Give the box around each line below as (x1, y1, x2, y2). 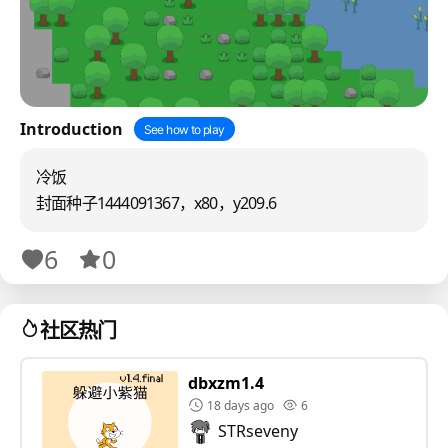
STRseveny (217, 420, 298, 443)
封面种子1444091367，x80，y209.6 (36, 192, 276, 215)
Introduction (20, 118, 123, 140)
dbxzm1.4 (187, 371, 264, 394)
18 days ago (206, 396, 274, 414)
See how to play (143, 121, 225, 137)
